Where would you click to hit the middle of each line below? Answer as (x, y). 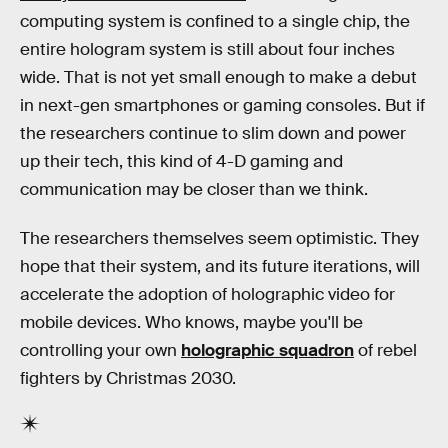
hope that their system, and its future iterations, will (220, 267)
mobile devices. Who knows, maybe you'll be (191, 323)
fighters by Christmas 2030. (128, 379)
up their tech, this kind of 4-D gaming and (181, 161)
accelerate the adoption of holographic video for (207, 295)
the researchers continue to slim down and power (213, 133)
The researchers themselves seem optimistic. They (219, 239)
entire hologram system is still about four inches (207, 49)
